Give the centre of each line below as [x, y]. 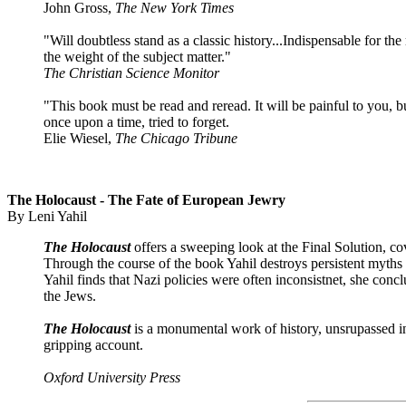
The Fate [135, 200]
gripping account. [93, 345]
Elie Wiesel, [79, 138]
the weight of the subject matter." [137, 57]
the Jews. [70, 296]
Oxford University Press [112, 377]
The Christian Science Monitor [131, 73]
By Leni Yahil [47, 216]
